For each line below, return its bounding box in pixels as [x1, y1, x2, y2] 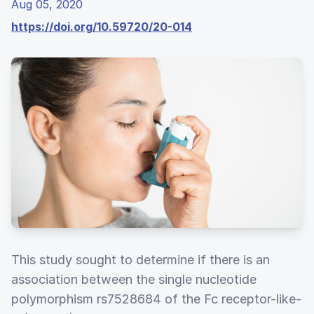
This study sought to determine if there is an [11, 252, 270, 267]
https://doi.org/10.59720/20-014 [11, 20, 192, 34]
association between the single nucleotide [11, 271, 257, 287]
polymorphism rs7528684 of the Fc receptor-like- [11, 291, 301, 306]
